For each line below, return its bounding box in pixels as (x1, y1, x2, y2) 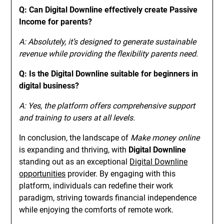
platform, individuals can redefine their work (19, 181, 173, 190)
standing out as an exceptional (19, 157, 130, 166)
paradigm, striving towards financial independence (19, 193, 197, 202)
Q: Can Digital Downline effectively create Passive (19, 5, 198, 14)
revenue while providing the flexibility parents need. (19, 49, 198, 58)
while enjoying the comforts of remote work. (19, 205, 174, 214)
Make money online (130, 133, 200, 142)
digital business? (19, 81, 79, 90)
